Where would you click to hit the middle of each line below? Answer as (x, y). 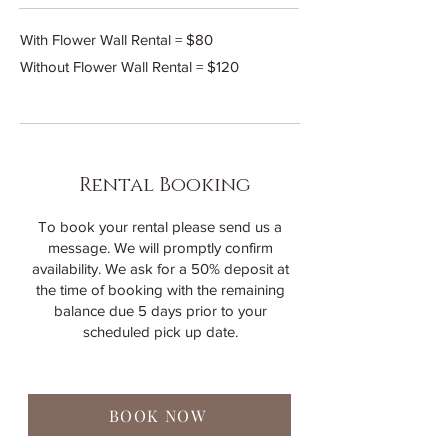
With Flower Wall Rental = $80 (116, 39)
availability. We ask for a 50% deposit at (160, 268)
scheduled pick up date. (160, 331)
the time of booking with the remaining (160, 289)
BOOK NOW (157, 415)
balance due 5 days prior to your (160, 310)
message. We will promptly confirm (160, 247)
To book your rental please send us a (160, 226)
